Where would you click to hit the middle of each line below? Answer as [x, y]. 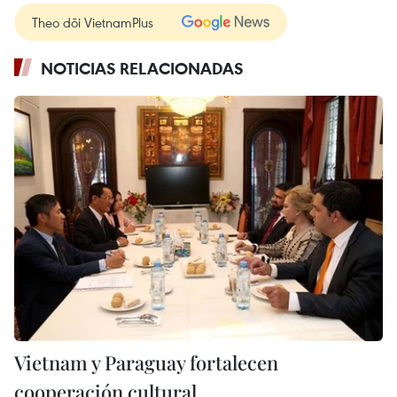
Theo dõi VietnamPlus [93, 22]
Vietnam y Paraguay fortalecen [146, 363]
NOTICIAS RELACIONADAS [142, 68]
